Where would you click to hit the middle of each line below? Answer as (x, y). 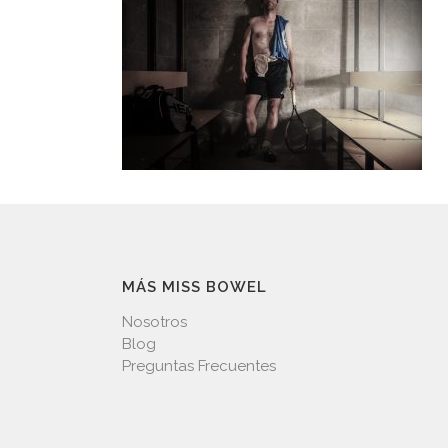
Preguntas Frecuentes (199, 366)
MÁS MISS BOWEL (194, 287)
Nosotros (154, 322)
